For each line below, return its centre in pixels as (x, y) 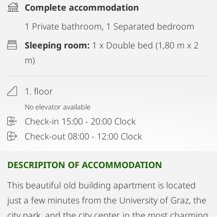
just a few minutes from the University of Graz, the (107, 200)
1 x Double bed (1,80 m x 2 (145, 45)
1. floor (39, 91)
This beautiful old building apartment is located (101, 185)
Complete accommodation (82, 7)
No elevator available (58, 107)
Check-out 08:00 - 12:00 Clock (83, 136)
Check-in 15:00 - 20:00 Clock (80, 121)
